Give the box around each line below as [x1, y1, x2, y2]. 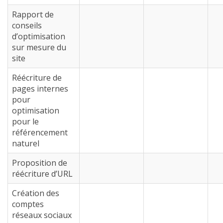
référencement [12, 127, 68, 138]
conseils [12, 20, 42, 31]
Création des [12, 188, 59, 199]
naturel [12, 138, 39, 149]
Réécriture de [12, 72, 62, 83]
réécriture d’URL [12, 168, 73, 179]
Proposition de [12, 157, 67, 168]
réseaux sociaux [12, 210, 72, 221]
